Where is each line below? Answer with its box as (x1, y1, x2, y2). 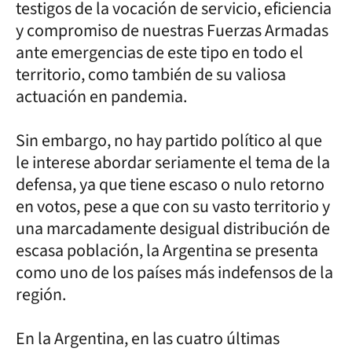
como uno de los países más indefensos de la (16, 260, 333, 285)
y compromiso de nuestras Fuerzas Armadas (16, 18, 328, 43)
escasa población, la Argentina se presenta (16, 238, 318, 263)
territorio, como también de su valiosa (16, 62, 286, 87)
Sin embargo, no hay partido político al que (16, 128, 322, 153)
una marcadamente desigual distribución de (16, 216, 330, 241)
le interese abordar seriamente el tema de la (16, 150, 330, 175)
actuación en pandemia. (16, 84, 187, 109)
